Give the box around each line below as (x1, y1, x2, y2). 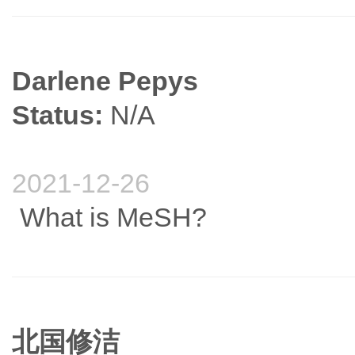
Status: (12, 100, 103, 131)
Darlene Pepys (12, 66, 198, 97)
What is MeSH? (20, 202, 207, 233)
